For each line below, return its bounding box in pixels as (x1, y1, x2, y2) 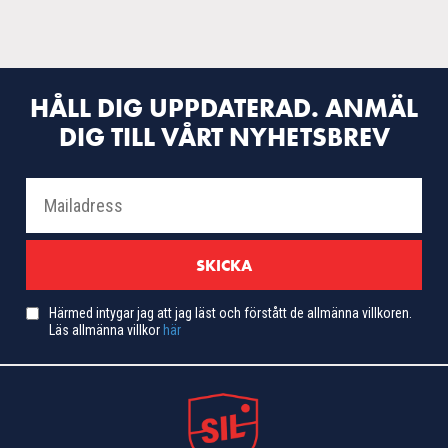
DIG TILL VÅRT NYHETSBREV (58, 120, 390, 154)
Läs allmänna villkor (49, 322, 163, 338)
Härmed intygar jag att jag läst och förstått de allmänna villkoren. (49, 305, 412, 321)
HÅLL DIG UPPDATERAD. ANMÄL (30, 91, 418, 125)
